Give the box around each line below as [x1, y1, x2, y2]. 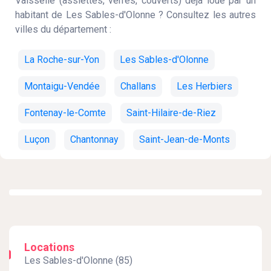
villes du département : [15, 24, 111, 35]
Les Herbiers [177, 80, 232, 92]
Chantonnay [70, 134, 119, 145]
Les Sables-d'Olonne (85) [24, 255, 132, 266]
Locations [24, 241, 74, 253]
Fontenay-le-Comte [24, 107, 106, 119]
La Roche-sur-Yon [24, 54, 99, 65]
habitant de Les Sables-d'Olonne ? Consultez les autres [15, 9, 256, 21]
